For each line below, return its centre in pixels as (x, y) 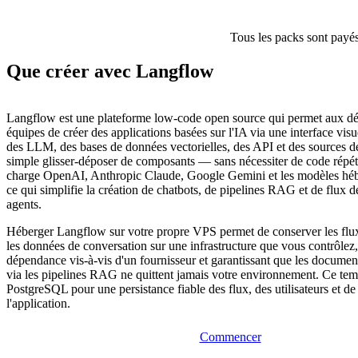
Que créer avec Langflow (110, 72)
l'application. (38, 304)
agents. (24, 205)
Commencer (230, 337)
